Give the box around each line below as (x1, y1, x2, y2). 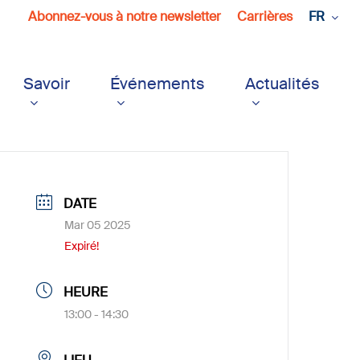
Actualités (245, 73, 320, 94)
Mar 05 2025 (64, 218, 132, 232)
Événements (110, 73, 205, 94)
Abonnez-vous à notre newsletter (28, 8, 221, 25)
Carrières (237, 8, 292, 25)
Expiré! (64, 239, 100, 253)
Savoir (23, 73, 70, 94)
